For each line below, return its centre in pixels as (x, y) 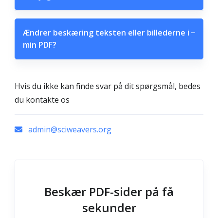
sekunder (109, 208)
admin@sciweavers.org (69, 129)
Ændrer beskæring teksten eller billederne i (106, 33)
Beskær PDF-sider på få (109, 191)
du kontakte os (42, 100)
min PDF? (40, 45)
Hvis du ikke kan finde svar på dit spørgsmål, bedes (108, 86)
